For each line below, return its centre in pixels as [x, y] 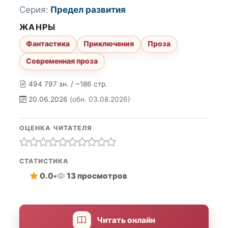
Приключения [109, 44]
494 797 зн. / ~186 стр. [68, 84]
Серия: [34, 10]
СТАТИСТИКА [44, 161]
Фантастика [48, 44]
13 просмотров [97, 176]
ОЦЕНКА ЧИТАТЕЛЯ [56, 128]
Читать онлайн [126, 220]
